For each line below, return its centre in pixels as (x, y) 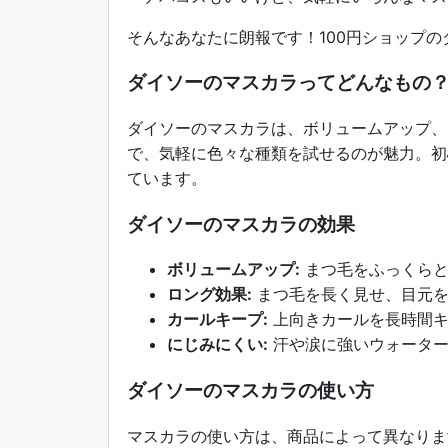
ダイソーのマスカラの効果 (241, 224)
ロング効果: (209, 294)
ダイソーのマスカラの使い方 (250, 391)
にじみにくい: (217, 344)
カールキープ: (217, 319)
